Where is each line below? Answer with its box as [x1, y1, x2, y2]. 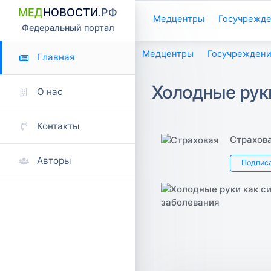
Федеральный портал [21, 22, 114, 33]
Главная [37, 51, 76, 64]
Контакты [37, 120, 80, 132]
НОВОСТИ [43, 6, 98, 19]
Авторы [37, 154, 71, 166]
